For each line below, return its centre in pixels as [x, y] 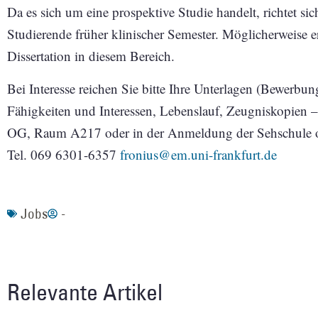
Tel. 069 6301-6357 [64, 154]
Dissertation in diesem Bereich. [91, 56]
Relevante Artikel [85, 291]
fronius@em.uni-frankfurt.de [198, 154]
